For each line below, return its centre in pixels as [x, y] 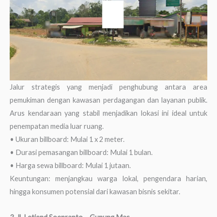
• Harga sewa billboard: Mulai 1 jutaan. [70, 166]
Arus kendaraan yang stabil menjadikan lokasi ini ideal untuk [108, 113]
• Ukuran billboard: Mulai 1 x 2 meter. [67, 139]
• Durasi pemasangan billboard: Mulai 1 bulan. [81, 153]
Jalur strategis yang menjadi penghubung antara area [108, 87]
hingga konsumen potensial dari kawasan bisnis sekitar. [95, 192]
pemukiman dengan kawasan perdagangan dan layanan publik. [108, 100]
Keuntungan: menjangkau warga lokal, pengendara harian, [108, 179]
